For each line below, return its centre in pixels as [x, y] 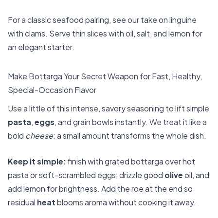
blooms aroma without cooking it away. [126, 202]
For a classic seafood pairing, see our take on [89, 20]
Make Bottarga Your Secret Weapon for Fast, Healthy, [105, 76]
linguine [183, 20]
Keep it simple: [37, 162]
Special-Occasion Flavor [52, 90]
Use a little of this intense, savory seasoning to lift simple [109, 108]
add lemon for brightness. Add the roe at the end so [100, 189]
